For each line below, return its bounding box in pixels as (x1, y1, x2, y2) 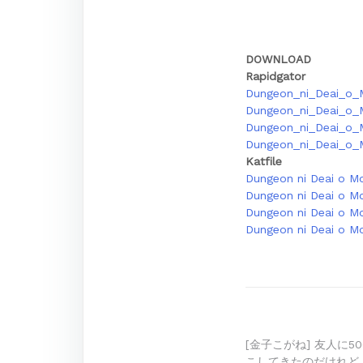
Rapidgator (246, 70, 305, 83)
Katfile (246, 155, 282, 168)
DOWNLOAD (246, 53, 311, 66)
